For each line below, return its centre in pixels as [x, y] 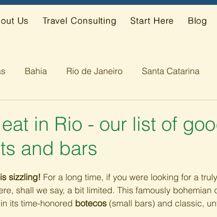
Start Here [152, 21]
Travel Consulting [80, 21]
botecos [91, 203]
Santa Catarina [171, 71]
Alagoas [38, 109]
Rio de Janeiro [94, 71]
